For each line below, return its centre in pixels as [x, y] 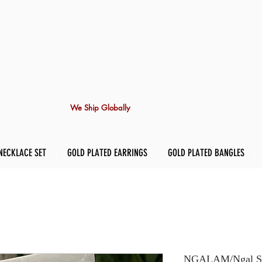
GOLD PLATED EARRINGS [107, 153]
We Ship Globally [100, 108]
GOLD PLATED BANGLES [206, 153]
